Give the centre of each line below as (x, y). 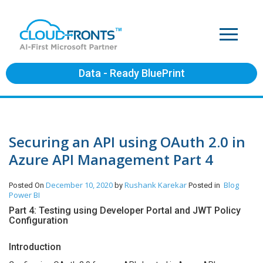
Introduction (35, 247)
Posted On (27, 185)
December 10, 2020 (79, 185)
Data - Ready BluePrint (131, 73)
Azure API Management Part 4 (111, 159)
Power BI (24, 195)
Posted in (206, 185)
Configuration (38, 220)
